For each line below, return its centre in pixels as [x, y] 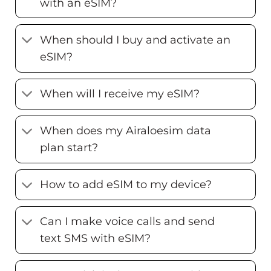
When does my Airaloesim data [126, 131]
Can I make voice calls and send [128, 221]
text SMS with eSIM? [96, 238]
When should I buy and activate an [135, 39]
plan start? [69, 148]
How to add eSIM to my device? [126, 184]
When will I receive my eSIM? [120, 94]
